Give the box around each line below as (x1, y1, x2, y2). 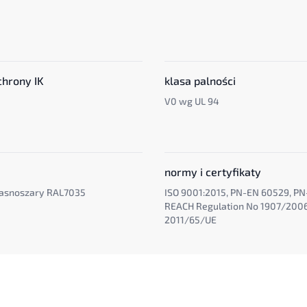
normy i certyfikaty (164, 165, 261, 178)
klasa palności (164, 74, 236, 87)
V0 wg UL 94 (164, 95, 219, 107)
